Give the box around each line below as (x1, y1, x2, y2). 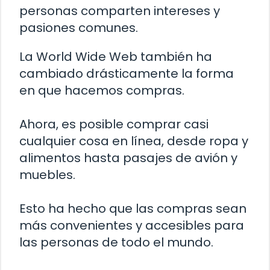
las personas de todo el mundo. (19, 234, 213, 251)
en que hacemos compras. (19, 82, 184, 99)
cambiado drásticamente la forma (19, 65, 234, 83)
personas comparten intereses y (19, 2, 220, 20)
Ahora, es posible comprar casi (19, 116, 209, 133)
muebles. (19, 166, 75, 184)
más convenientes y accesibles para (19, 217, 244, 234)
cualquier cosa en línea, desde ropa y (19, 133, 248, 150)
